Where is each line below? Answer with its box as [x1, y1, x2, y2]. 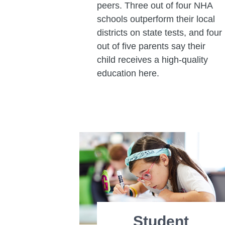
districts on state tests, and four [96, 28, 222, 38]
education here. [96, 68, 159, 79]
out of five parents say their [96, 41, 205, 52]
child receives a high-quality [96, 55, 208, 65]
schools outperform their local [96, 14, 215, 25]
